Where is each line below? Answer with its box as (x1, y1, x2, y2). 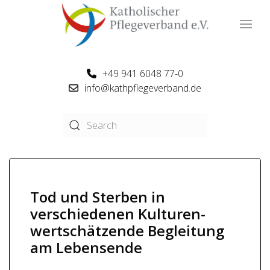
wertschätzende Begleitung (30, 221, 224, 240)
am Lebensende (30, 237, 142, 257)
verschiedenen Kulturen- (30, 204, 206, 224)
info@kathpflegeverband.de (84, 81, 201, 95)
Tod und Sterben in (30, 187, 165, 207)
